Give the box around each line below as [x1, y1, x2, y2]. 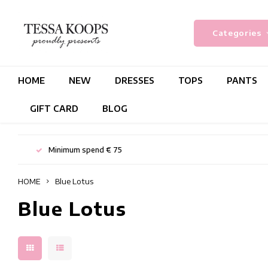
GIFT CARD [30, 103, 78, 114]
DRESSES [115, 75, 154, 86]
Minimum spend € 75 [48, 145, 122, 154]
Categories [212, 28, 262, 38]
